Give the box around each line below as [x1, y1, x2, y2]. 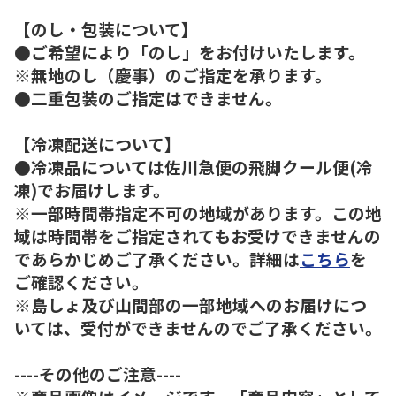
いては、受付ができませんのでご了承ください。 [14, 315, 382, 339]
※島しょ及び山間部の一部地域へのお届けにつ [14, 292, 367, 316]
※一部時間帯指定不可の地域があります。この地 [14, 200, 382, 225]
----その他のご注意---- [14, 361, 181, 385]
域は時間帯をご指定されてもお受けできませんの [14, 223, 381, 247]
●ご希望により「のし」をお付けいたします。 [14, 39, 365, 64]
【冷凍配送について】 [14, 131, 181, 156]
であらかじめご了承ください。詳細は [14, 246, 300, 270]
